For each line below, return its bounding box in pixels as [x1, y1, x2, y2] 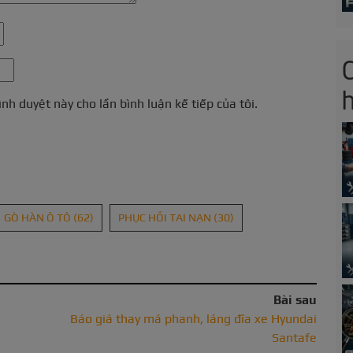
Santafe [272, 330, 317, 346]
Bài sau [273, 292, 317, 308]
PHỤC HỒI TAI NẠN [118, 211, 214, 225]
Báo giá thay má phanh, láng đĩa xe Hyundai [70, 311, 317, 327]
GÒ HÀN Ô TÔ [4, 211, 73, 225]
